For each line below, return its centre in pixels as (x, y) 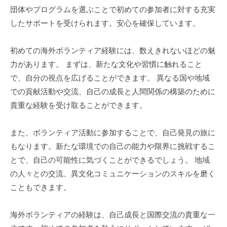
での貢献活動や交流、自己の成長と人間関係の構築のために (113, 91)
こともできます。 (41, 187)
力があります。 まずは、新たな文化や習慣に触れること (106, 64)
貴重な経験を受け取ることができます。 (79, 105)
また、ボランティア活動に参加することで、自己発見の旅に (113, 132)
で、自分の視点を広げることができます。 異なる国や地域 (110, 78)
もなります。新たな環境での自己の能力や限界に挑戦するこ (113, 146)
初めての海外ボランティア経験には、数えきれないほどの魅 (113, 50)
